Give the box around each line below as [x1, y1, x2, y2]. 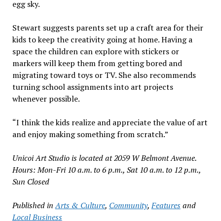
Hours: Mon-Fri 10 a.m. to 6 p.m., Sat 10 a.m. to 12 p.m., [12, 164, 201, 175]
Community [109, 199, 147, 211]
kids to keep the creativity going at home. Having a [12, 34, 192, 45]
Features [151, 199, 181, 211]
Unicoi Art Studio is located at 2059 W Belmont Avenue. [12, 152, 196, 163]
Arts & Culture [55, 199, 105, 211]
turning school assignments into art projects [12, 81, 173, 92]
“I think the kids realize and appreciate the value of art [12, 116, 208, 128]
